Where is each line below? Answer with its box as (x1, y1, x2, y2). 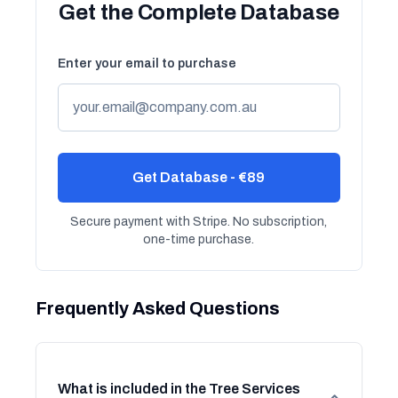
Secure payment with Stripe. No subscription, (70, 215, 328, 228)
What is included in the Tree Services (58, 381, 300, 396)
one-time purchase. (143, 233, 255, 246)
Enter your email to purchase (58, 57, 236, 70)
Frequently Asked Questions (36, 298, 280, 318)
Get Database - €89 (132, 170, 266, 185)
